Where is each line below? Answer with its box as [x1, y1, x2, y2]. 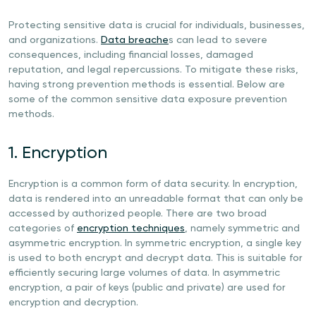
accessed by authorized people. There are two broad [8, 209, 267, 219]
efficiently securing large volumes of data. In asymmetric [8, 268, 280, 278]
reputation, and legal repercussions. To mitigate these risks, [8, 65, 298, 75]
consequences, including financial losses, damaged [8, 50, 253, 60]
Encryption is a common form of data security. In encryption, [8, 179, 298, 189]
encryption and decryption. [8, 298, 138, 308]
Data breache [101, 35, 169, 45]
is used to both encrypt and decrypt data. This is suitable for [8, 253, 303, 263]
